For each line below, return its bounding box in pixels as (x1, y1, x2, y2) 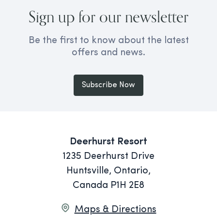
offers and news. (72, 48, 145, 58)
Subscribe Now (82, 81, 135, 89)
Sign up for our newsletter (29, 7, 188, 26)
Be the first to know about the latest (28, 36, 189, 46)
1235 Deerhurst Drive (62, 152, 155, 161)
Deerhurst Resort (70, 137, 147, 147)
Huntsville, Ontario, (66, 166, 151, 176)
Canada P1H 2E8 (73, 181, 144, 190)
